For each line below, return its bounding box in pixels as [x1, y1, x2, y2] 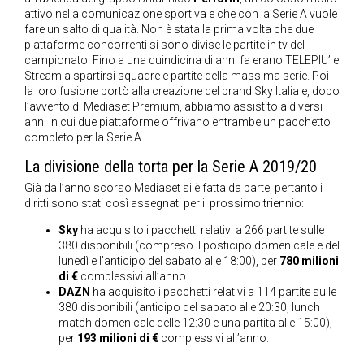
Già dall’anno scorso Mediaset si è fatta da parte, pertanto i [24, 181, 323, 195]
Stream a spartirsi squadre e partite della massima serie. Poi [24, 69, 329, 83]
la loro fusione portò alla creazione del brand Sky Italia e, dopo [24, 84, 340, 98]
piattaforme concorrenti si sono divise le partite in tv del [24, 38, 305, 52]
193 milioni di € [77, 331, 158, 345]
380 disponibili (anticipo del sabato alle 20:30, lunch [58, 301, 320, 314]
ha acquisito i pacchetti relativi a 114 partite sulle [90, 285, 336, 299]
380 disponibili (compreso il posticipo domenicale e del [58, 239, 340, 253]
